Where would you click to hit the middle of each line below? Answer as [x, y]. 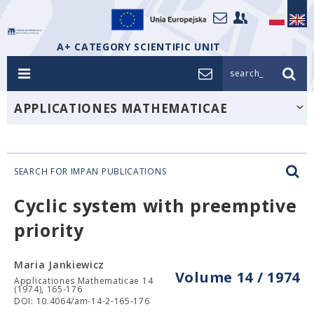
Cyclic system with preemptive [156, 205]
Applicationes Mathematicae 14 [84, 281]
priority [49, 230]
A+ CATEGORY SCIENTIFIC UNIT [139, 47]
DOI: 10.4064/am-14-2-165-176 [82, 301]
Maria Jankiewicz [60, 265]
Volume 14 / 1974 [237, 277]
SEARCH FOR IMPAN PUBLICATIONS [90, 171]
